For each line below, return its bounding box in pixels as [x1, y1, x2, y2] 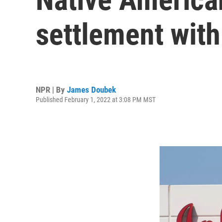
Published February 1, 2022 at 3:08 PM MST [36, 95, 156, 104]
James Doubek [67, 84, 116, 95]
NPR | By [36, 84, 67, 95]
